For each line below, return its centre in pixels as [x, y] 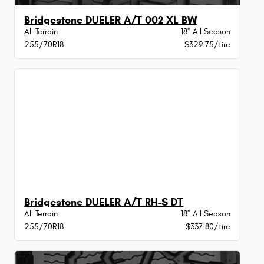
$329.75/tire [207, 45]
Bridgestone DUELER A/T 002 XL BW [111, 20]
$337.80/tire [208, 226]
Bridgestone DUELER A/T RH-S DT [104, 202]
